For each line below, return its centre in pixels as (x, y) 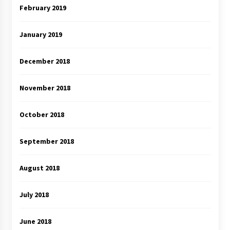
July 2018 (34, 195)
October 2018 (42, 115)
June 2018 (35, 222)
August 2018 (39, 168)
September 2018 (46, 141)
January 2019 (41, 35)
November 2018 (45, 88)
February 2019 (43, 8)
